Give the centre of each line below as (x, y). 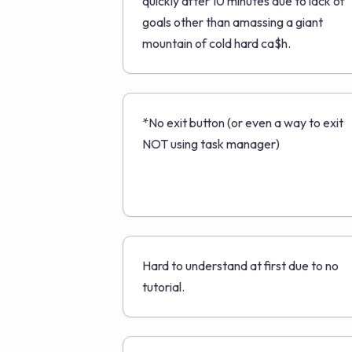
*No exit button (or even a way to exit (243, 123)
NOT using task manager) (211, 144)
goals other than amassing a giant (233, 22)
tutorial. (163, 287)
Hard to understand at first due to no (240, 266)
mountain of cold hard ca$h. (216, 43)
